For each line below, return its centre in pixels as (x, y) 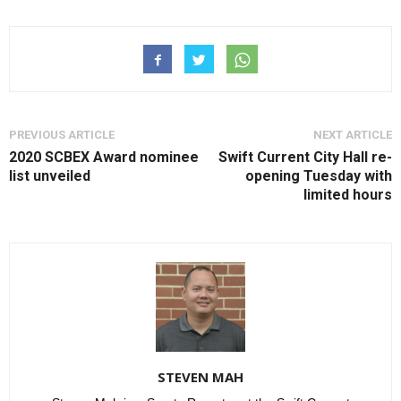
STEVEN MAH (200, 377)
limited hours (348, 195)
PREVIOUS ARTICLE (62, 135)
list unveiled (50, 176)
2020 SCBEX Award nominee (104, 158)
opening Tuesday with (319, 176)
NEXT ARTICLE (353, 135)
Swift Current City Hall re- (305, 158)
